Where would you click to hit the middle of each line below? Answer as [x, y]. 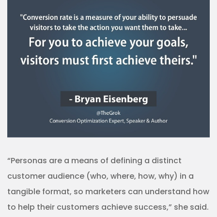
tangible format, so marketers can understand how [108, 191]
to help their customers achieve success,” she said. [108, 207]
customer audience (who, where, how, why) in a [101, 176]
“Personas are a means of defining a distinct [94, 160]
